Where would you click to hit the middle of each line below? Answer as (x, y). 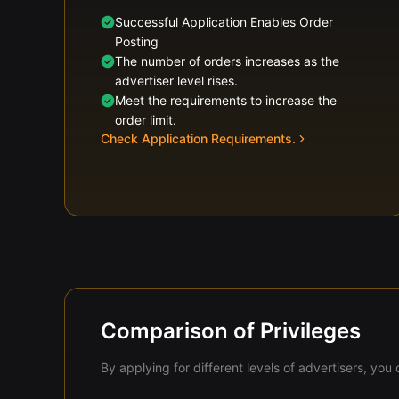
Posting (137, 41)
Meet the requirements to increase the (226, 100)
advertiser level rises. (176, 81)
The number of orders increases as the (227, 61)
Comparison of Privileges (231, 331)
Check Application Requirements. (198, 138)
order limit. (146, 120)
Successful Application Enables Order (224, 22)
